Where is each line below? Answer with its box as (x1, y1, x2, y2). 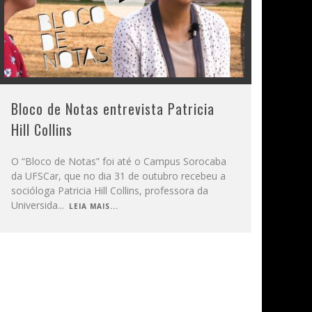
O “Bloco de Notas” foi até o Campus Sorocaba (11, 154, 227, 168)
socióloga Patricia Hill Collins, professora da (11, 183, 209, 197)
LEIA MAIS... (69, 201, 119, 211)
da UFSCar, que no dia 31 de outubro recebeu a (11, 169, 226, 182)
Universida (11, 198, 58, 212)
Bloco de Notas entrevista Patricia (11, 97, 215, 119)
